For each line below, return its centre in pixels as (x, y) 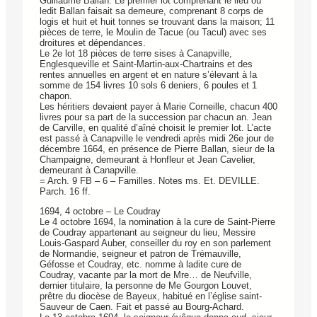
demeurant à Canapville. (89, 170)
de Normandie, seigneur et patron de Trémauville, (140, 253)
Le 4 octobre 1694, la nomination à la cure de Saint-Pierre (157, 221)
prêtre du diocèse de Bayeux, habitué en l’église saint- (151, 296)
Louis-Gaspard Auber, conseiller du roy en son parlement (155, 243)
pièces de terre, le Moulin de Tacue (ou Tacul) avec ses (153, 32)
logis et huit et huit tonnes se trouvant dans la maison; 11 (157, 21)
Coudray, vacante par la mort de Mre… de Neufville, (146, 275)
